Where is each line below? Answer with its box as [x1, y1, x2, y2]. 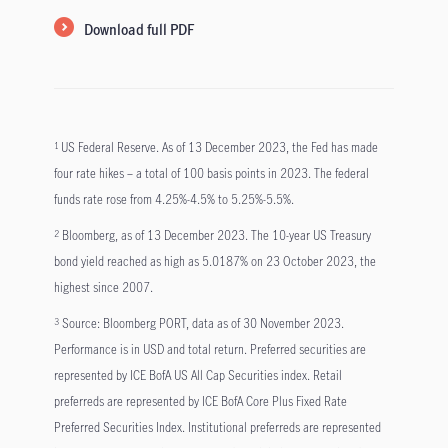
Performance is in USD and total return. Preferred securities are [53, 341, 366, 358]
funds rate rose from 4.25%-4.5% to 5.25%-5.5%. [53, 191, 294, 208]
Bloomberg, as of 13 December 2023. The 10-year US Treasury [61, 227, 371, 244]
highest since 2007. [53, 279, 153, 296]
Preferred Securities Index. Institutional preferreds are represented [53, 419, 381, 436]
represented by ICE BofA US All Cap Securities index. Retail [53, 367, 342, 384]
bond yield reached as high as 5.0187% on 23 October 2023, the [53, 253, 376, 270]
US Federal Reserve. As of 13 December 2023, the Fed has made [60, 139, 378, 156]
